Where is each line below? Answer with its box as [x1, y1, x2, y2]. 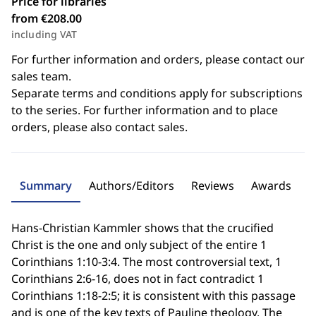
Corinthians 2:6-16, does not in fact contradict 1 [11, 271, 264, 286]
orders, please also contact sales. [11, 119, 188, 135]
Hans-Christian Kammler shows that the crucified [11, 220, 274, 236]
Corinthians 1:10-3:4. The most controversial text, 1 [11, 254, 281, 269]
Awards [251, 178, 291, 193]
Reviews [191, 178, 234, 193]
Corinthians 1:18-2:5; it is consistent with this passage [11, 288, 296, 303]
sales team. [11, 68, 71, 84]
